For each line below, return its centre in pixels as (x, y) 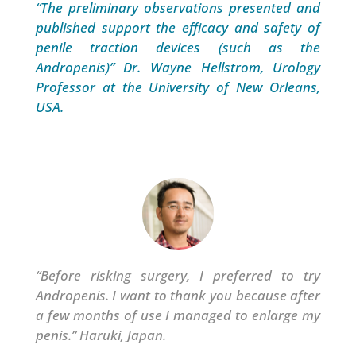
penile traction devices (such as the (178, 48)
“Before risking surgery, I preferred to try (178, 276)
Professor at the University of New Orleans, (178, 87)
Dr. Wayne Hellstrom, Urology (222, 68)
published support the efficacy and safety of (178, 28)
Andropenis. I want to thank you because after (178, 296)
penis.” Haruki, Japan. (101, 335)
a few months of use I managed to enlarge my (178, 315)
